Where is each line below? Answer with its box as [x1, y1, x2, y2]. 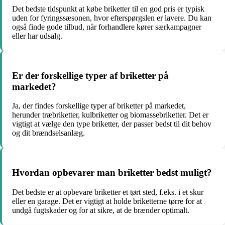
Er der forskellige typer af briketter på [12, 70, 169, 81]
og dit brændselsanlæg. [12, 129, 85, 138]
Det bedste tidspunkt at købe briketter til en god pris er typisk [12, 4, 204, 13]
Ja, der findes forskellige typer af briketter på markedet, [12, 101, 186, 110]
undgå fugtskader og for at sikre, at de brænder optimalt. [12, 205, 189, 214]
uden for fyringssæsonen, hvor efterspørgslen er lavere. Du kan [12, 13, 211, 22]
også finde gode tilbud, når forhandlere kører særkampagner [12, 22, 201, 31]
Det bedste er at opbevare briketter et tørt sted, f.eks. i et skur [12, 187, 203, 196]
